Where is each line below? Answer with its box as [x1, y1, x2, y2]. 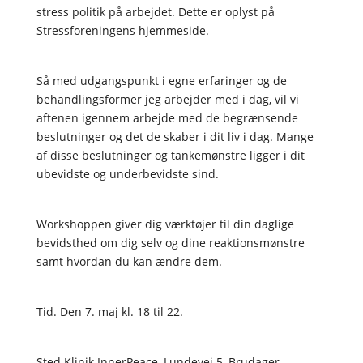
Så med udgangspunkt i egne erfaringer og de [36, 72, 287, 88]
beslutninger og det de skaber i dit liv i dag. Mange [36, 128, 314, 144]
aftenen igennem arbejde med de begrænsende [36, 109, 298, 126]
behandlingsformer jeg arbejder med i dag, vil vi [36, 91, 299, 107]
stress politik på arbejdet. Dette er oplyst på [36, 3, 275, 19]
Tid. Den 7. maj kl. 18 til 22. [36, 303, 183, 319]
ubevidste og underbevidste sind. [36, 165, 219, 181]
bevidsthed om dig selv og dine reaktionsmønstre [36, 234, 305, 250]
